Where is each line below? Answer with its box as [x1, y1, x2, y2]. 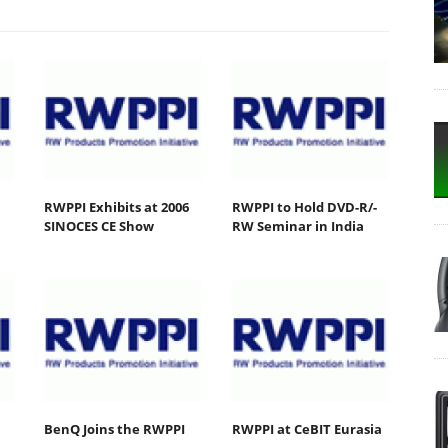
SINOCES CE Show [44, 217, 154, 236]
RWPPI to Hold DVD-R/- [231, 198, 377, 217]
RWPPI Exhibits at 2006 [44, 198, 189, 217]
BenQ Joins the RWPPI [44, 419, 185, 438]
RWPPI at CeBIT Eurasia [231, 419, 382, 438]
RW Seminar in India [231, 217, 364, 236]
